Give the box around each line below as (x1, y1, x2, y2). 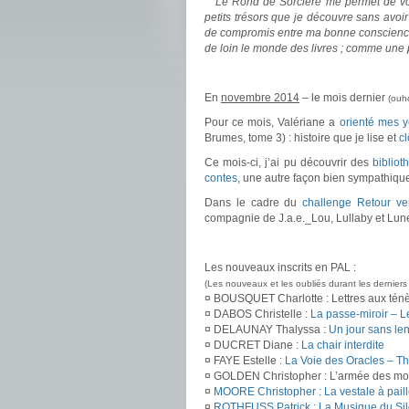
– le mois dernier (299, 91, 388, 104)
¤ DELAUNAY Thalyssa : (204, 323, 329, 336)
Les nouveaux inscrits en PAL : (204, 261, 356, 274)
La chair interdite (301, 339, 384, 351)
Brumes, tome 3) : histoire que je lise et (204, 131, 399, 144)
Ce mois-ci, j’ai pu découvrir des (204, 156, 373, 169)
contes (204, 172, 237, 184)
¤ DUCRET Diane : (204, 339, 301, 351)
